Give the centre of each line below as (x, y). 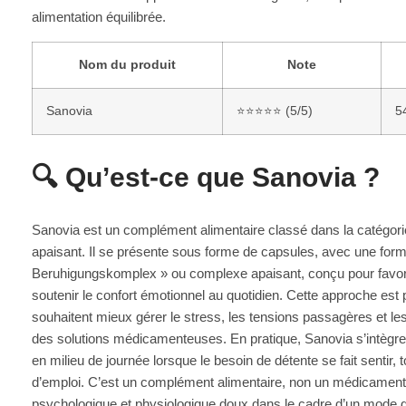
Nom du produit (127, 64)
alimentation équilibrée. (99, 16)
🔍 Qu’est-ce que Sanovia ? (206, 177)
